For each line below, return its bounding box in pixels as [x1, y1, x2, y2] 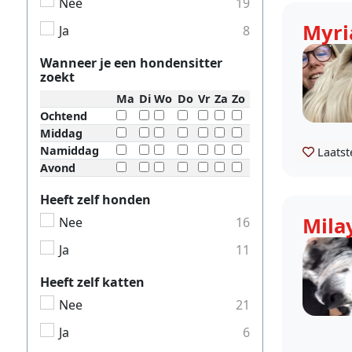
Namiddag [40, 142, 99, 158]
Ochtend [40, 108, 87, 123]
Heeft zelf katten [40, 273, 145, 291]
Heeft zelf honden [40, 190, 151, 208]
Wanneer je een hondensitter [40, 53, 222, 71]
